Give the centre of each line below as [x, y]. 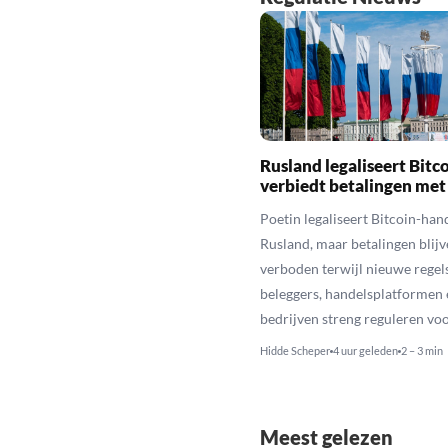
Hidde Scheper [294, 350]
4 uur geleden [365, 350]
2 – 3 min [421, 350]
